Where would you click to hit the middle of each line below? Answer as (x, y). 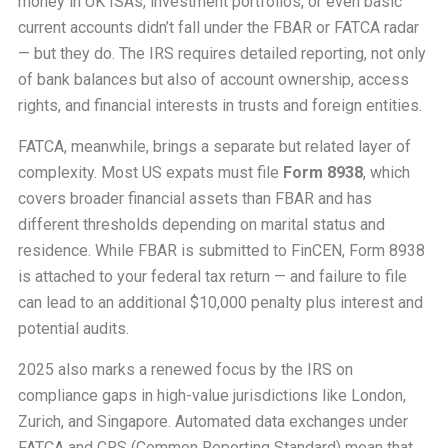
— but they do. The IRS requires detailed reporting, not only (221, 54)
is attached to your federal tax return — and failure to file (212, 277)
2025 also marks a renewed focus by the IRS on (185, 370)
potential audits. (73, 329)
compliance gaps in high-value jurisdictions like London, (211, 396)
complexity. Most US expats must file (150, 173)
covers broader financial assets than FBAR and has (194, 199)
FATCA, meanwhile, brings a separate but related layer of (214, 147)
